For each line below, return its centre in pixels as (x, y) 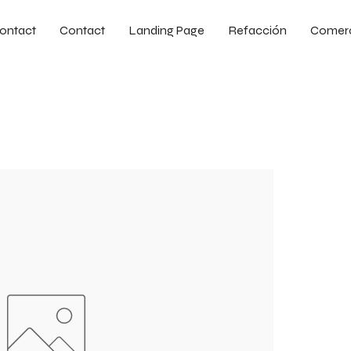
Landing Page (166, 30)
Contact (82, 30)
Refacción (257, 30)
